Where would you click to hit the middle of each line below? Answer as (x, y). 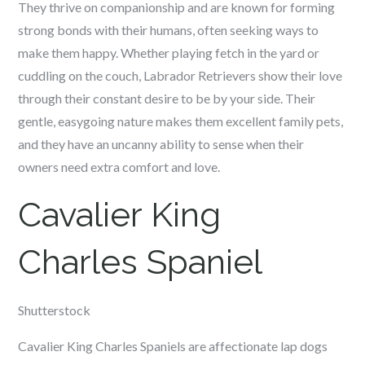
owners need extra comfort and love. (119, 167)
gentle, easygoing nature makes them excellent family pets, (181, 121)
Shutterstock (55, 310)
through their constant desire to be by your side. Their (167, 98)
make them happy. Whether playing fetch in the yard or (169, 53)
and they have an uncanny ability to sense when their (161, 144)
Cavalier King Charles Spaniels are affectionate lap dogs (173, 346)
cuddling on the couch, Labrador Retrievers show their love (180, 75)
